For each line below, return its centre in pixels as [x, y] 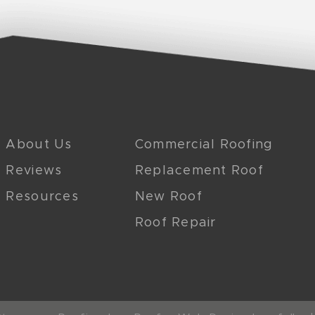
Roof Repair [175, 223]
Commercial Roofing [204, 145]
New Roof [168, 197]
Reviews [34, 171]
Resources [42, 197]
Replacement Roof [199, 171]
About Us [39, 145]
